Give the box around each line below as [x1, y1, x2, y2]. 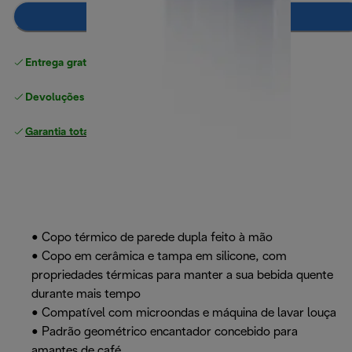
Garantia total [25, 127, 92, 138]
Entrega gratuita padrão [25, 58, 141, 69]
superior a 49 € [145, 58, 219, 69]
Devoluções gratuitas [25, 93, 130, 104]
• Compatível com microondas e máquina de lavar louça [31, 307, 336, 320]
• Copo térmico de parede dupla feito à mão [31, 232, 273, 244]
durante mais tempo [31, 288, 141, 301]
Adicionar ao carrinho [127, 10, 250, 23]
